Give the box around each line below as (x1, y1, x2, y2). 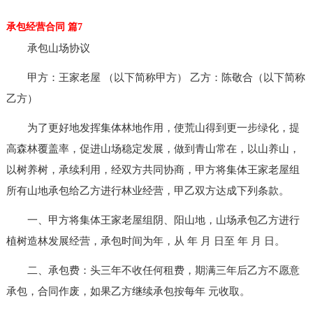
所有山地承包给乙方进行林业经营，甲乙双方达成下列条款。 (6, 184, 289, 196)
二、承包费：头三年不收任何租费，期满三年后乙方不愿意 (6, 264, 300, 276)
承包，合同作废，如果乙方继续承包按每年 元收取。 (6, 285, 250, 297)
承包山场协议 (6, 42, 90, 54)
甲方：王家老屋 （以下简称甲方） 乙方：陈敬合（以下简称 (6, 71, 305, 83)
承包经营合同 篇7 (6, 21, 82, 32)
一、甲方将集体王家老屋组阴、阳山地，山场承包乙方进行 (6, 214, 300, 226)
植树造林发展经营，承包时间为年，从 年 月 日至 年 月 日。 (6, 235, 285, 247)
